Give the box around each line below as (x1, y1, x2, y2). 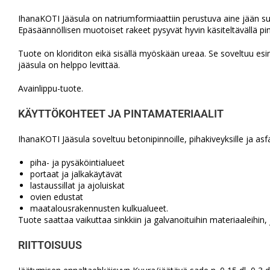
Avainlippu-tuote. (18, 83, 83, 94)
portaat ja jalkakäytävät (30, 168, 122, 180)
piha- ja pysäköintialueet (30, 157, 125, 168)
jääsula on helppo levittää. (18, 59, 120, 71)
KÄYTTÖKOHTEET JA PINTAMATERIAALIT (18, 107, 224, 120)
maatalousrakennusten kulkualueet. (30, 202, 168, 214)
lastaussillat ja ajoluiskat (30, 180, 125, 191)
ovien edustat (30, 191, 83, 202)
